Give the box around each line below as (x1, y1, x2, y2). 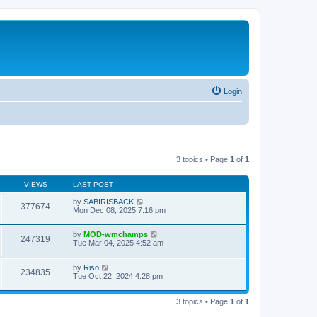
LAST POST (73, 180, 113, 188)
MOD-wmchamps (83, 230, 148, 239)
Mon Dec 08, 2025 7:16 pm (73, 205, 166, 214)
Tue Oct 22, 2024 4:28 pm (73, 271, 163, 280)
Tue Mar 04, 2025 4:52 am (73, 238, 163, 248)
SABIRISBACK (83, 197, 134, 206)
